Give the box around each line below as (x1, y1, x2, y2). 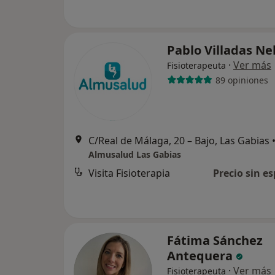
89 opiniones (215, 74, 268, 86)
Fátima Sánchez (167, 232, 263, 249)
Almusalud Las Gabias (88, 149, 181, 160)
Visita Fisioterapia (88, 166, 170, 180)
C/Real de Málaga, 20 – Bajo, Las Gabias (88, 134, 269, 147)
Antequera (167, 247, 236, 264)
